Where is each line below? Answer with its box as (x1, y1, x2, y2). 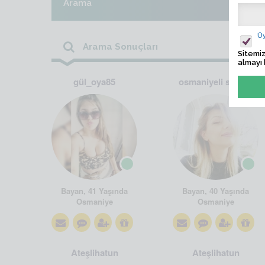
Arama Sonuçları (80, 41, 158, 52)
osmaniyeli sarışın (178, 75, 253, 88)
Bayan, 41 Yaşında (61, 185, 128, 196)
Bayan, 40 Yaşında (182, 185, 249, 196)
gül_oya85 (73, 75, 115, 88)
